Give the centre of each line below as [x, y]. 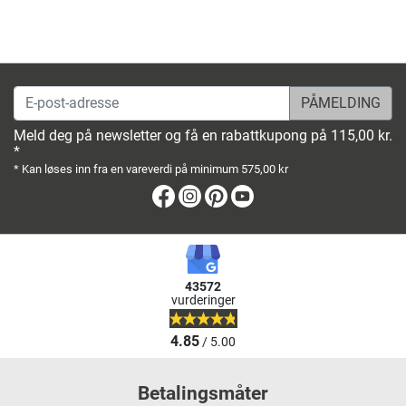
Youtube [282, 195]
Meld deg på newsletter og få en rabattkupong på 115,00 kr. [203, 135]
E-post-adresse [59, 95]
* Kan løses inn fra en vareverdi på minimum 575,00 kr [151, 169]
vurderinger [203, 300]
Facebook [208, 195]
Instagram [236, 195]
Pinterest [257, 195]
